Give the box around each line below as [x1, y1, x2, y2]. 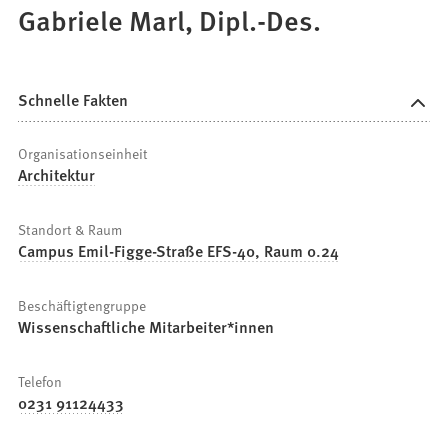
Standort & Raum [18, 219, 123, 240]
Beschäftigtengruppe [18, 295, 147, 316]
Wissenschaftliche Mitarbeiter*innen [18, 315, 275, 339]
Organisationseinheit [18, 143, 149, 164]
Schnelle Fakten [18, 87, 129, 111]
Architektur [18, 163, 96, 187]
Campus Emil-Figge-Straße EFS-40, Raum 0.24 [18, 239, 340, 263]
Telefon [18, 371, 63, 392]
